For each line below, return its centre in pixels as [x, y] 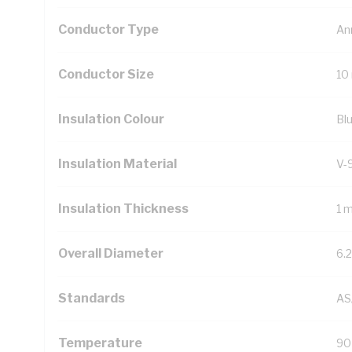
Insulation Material [117, 164]
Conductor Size [106, 74]
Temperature [100, 343]
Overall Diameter [111, 253]
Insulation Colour [111, 119]
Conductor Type [108, 29]
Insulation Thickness [123, 209]
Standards [92, 298]
